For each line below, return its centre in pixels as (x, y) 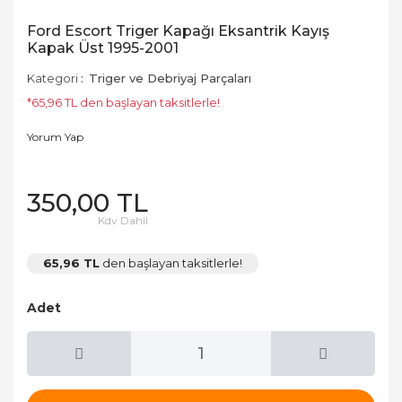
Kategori (52, 78)
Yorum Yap (55, 137)
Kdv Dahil (123, 220)
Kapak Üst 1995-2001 (103, 48)
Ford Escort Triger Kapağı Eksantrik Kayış (178, 31)
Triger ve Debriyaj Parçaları (170, 78)
